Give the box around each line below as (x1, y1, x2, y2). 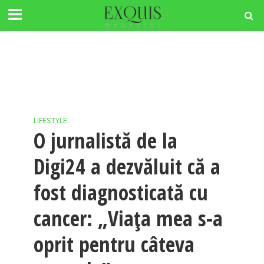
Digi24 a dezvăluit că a (33, 152, 220, 181)
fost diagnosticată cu (33, 178, 208, 207)
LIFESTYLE (33, 115, 67, 126)
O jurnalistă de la (33, 126, 177, 155)
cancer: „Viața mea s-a (33, 204, 223, 233)
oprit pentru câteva (33, 230, 194, 259)
